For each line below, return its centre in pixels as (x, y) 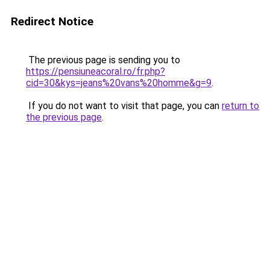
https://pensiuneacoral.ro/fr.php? (96, 71)
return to (240, 106)
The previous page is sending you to (103, 60)
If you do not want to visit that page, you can (124, 106)
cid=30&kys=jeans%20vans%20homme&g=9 (119, 83)
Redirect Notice (52, 21)
